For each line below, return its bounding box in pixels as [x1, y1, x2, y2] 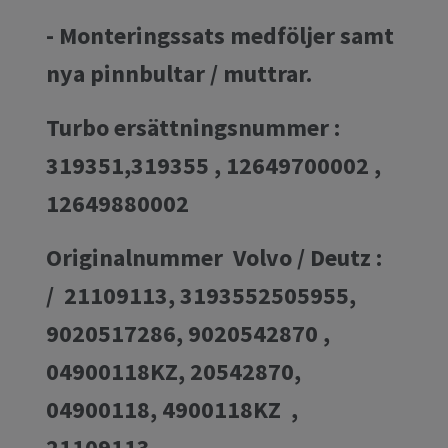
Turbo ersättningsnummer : [46, 111, 340, 143]
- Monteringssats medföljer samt [46, 19, 394, 51]
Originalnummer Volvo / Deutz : [46, 241, 392, 273]
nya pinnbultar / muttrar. [46, 57, 312, 89]
